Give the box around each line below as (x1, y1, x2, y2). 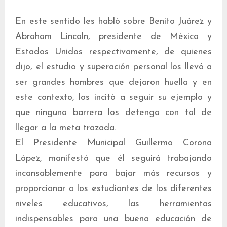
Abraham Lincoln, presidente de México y (15, 32, 212, 42)
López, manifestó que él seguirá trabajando (15, 154, 212, 163)
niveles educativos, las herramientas (15, 199, 212, 209)
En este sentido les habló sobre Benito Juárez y (15, 17, 212, 26)
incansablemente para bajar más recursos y (15, 169, 212, 178)
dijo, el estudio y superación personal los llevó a (15, 62, 212, 72)
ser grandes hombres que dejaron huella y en (15, 78, 212, 87)
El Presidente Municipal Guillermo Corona (15, 138, 212, 148)
